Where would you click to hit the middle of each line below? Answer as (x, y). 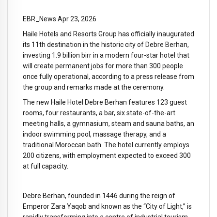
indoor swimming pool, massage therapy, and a (94, 134)
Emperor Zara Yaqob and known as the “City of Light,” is (107, 207)
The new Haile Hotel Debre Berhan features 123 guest (105, 102)
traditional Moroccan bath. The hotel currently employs (106, 145)
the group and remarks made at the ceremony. (94, 87)
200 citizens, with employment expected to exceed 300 (107, 155)
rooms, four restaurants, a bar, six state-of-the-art (99, 113)
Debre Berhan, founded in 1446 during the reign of (99, 196)
